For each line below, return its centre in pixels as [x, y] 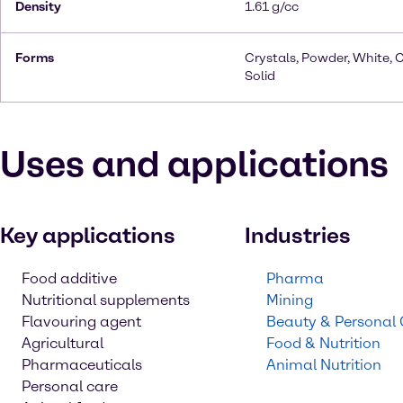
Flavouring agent [81, 322]
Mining [290, 300]
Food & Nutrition [323, 343]
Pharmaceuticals [82, 365]
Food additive [69, 278]
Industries [298, 235]
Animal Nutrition [324, 365]
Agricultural [63, 343]
